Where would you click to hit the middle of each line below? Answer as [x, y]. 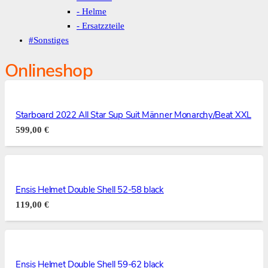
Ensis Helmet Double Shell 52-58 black [90, 190]
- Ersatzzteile [100, 26]
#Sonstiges [49, 40]
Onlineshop [49, 71]
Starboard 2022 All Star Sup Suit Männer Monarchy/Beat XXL [133, 115]
